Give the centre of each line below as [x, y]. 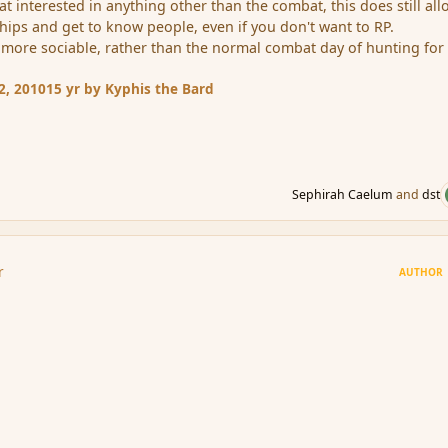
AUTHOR [421, 271]
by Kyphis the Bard [147, 88]
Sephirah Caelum [343, 195]
